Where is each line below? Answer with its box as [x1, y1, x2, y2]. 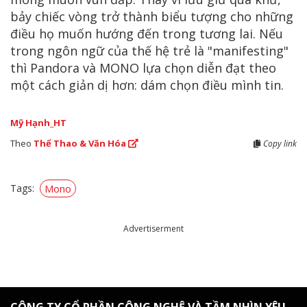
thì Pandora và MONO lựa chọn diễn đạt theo [10, 60, 276, 77]
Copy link [261, 138, 297, 150]
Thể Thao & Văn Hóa [34, 137, 128, 150]
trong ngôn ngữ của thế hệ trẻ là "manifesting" [10, 42, 288, 60]
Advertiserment [123, 223, 184, 235]
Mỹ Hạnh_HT [10, 116, 66, 130]
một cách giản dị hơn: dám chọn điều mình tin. [10, 77, 284, 94]
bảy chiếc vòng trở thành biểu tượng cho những [10, 8, 293, 25]
